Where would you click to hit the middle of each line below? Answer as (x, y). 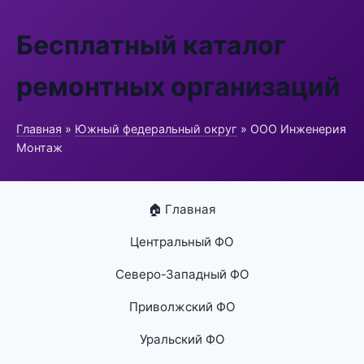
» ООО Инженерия (292, 129)
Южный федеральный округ (156, 129)
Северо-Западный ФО (182, 274)
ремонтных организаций (178, 87)
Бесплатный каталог (151, 45)
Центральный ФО (182, 242)
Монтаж (39, 147)
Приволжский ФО (182, 307)
